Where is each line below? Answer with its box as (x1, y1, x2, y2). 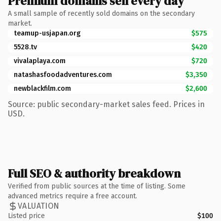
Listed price (8, 211, 45, 220)
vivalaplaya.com (14, 56, 66, 65)
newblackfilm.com (14, 84, 71, 93)
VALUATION (18, 201, 60, 211)
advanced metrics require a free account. (8, 191, 137, 200)
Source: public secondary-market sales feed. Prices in (8, 99, 205, 109)
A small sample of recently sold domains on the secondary (8, 9, 195, 18)
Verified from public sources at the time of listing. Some (8, 182, 185, 190)
